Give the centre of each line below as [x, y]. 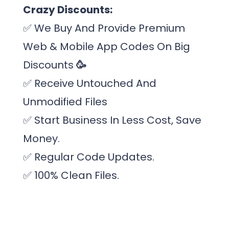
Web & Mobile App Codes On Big [107, 47]
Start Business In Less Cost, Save [117, 120]
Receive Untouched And [94, 83]
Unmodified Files [65, 102]
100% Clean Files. [75, 175]
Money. [41, 139]
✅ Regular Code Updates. [89, 157]
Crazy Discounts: [68, 10]
